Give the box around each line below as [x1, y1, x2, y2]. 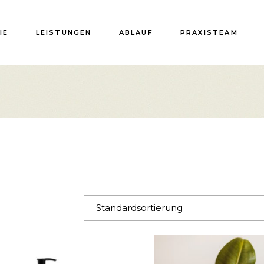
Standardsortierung [96, 202, 183, 213]
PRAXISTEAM [180, 28, 238, 37]
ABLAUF [118, 28, 153, 37]
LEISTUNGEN [35, 28, 92, 37]
